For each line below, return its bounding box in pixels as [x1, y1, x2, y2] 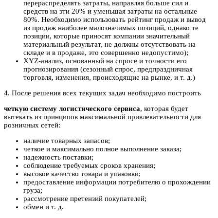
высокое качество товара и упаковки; [23, 170, 141, 178]
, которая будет [140, 105, 188, 113]
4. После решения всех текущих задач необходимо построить [4, 89, 201, 97]
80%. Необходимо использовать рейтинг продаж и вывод [23, 16, 206, 24]
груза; [23, 186, 42, 195]
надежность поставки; [23, 153, 93, 162]
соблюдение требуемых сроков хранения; [23, 162, 155, 170]
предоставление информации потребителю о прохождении [23, 178, 211, 186]
